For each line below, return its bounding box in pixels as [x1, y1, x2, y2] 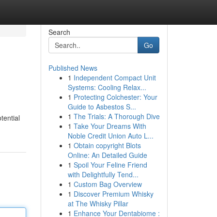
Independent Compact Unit [73, 73, 156, 82]
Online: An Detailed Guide [67, 150, 147, 160]
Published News [48, 63, 97, 73]
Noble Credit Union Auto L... [67, 131, 154, 140]
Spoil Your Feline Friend [73, 160, 147, 170]
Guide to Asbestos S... [67, 102, 136, 111]
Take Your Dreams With [73, 121, 146, 131]
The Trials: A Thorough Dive [73, 111, 160, 121]
